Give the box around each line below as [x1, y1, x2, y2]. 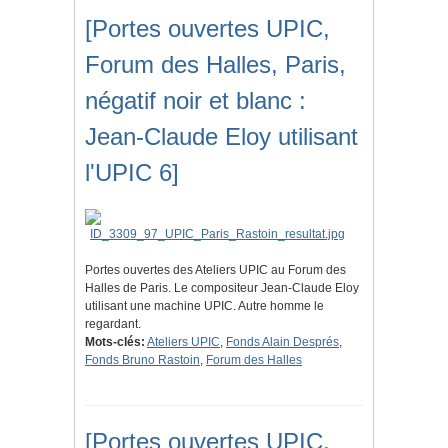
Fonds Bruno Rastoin [85, 353, 200, 368]
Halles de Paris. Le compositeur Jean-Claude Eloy [85, 281, 359, 296]
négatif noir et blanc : [85, 87, 306, 115]
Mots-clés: [85, 335, 145, 350]
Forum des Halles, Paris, [85, 51, 346, 79]
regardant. [85, 317, 141, 332]
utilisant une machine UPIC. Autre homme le [85, 299, 324, 314]
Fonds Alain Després [226, 335, 339, 350]
